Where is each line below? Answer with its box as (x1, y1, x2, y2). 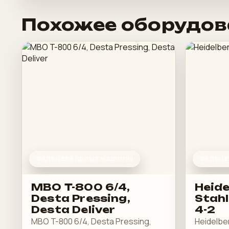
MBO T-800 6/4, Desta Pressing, (31, 216, 151, 227)
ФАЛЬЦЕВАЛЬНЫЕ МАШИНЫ (36, 154, 134, 163)
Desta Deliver (31, 203, 116, 216)
